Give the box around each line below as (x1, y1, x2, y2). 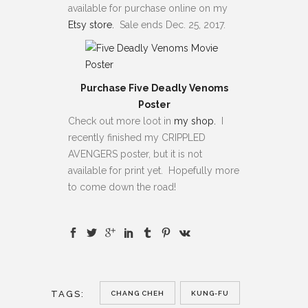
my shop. (174, 115, 216, 126)
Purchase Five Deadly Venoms (80, 82, 228, 93)
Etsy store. (68, 19, 114, 30)
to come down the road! (68, 181, 176, 192)
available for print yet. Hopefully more (68, 164, 239, 176)
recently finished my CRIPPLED (68, 131, 206, 143)
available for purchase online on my (68, 2, 228, 14)
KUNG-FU (191, 289, 229, 297)
